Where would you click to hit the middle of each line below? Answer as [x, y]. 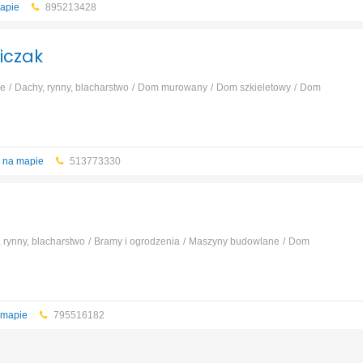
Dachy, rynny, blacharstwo [71, 88]
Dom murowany [172, 88]
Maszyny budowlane [234, 241]
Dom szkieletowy [253, 88]
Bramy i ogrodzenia [137, 241]
